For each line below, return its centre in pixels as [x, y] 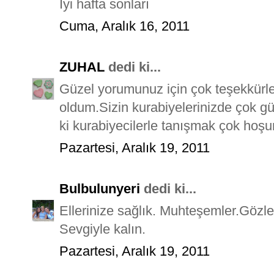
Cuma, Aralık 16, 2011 [124, 26]
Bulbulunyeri [100, 188]
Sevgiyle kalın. [102, 229]
